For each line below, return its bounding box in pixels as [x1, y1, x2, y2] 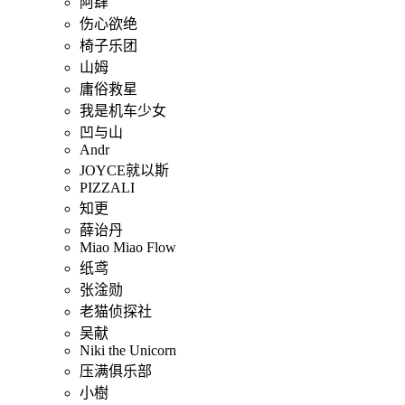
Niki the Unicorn [80, 342, 176, 358]
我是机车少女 [80, 102, 166, 118]
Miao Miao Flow [80, 239, 176, 255]
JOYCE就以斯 [80, 162, 169, 178]
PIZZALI [80, 179, 135, 195]
